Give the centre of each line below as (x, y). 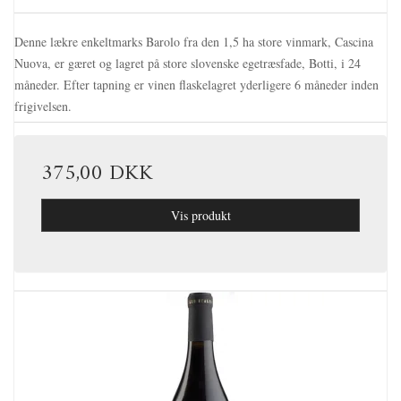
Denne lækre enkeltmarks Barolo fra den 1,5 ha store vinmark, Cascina (194, 41)
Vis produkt (200, 215)
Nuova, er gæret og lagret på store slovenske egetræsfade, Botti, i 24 (188, 63)
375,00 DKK (97, 173)
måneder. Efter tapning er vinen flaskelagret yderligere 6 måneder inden (196, 84)
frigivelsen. (43, 106)
